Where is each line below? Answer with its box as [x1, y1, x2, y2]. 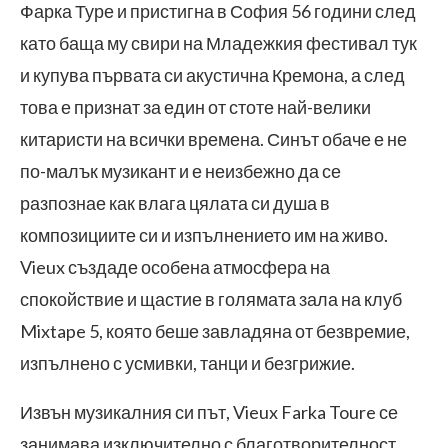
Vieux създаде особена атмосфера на [20, 256, 330, 278]
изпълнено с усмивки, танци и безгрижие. [20, 352, 355, 374]
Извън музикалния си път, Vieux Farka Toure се [20, 401, 398, 423]
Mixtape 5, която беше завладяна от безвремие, [20, 320, 410, 342]
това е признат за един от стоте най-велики [20, 96, 371, 118]
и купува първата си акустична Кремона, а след [20, 64, 405, 86]
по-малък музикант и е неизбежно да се [20, 160, 341, 182]
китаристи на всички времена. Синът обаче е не [20, 128, 407, 150]
